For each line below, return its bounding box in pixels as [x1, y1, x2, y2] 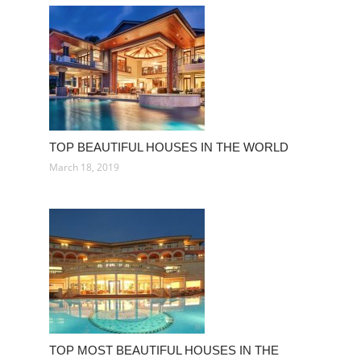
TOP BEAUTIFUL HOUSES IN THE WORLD [49, 140, 288, 154]
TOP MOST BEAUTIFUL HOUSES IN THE [49, 343, 279, 357]
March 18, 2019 [49, 160, 119, 174]
